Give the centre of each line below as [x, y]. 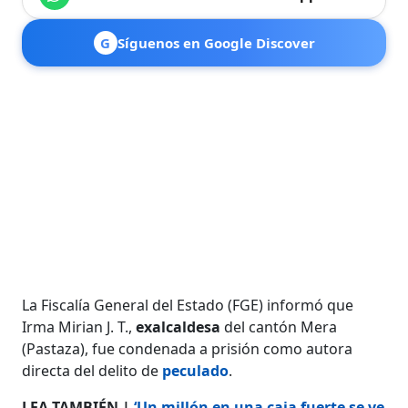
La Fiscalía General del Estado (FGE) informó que [188, 305]
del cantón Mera [279, 326]
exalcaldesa [178, 326]
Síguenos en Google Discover [216, 42]
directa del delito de [92, 370]
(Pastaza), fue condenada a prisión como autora [188, 348]
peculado [196, 370]
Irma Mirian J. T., [79, 326]
